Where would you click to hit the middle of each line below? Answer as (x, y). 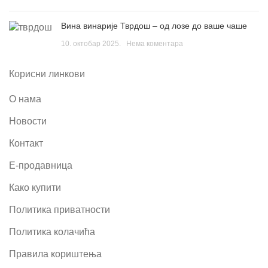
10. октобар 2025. (91, 43)
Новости (28, 121)
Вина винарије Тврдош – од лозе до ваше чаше (154, 25)
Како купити (35, 187)
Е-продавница (41, 165)
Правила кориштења (55, 254)
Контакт (26, 143)
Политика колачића (52, 232)
